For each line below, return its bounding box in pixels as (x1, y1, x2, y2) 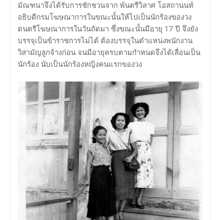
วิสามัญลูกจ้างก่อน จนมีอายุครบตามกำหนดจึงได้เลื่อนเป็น (18, 47, 200, 57)
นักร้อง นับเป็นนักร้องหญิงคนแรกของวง (18, 59, 142, 69)
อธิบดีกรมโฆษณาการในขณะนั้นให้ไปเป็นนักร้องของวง (18, 12, 192, 22)
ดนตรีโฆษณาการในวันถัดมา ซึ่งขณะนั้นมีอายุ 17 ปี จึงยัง (18, 24, 198, 34)
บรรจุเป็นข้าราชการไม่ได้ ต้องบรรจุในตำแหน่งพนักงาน (18, 35, 192, 46)
